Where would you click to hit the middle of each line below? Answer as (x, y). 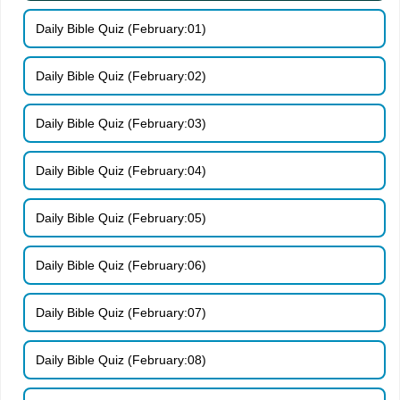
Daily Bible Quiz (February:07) (121, 312)
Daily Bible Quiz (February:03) (121, 123)
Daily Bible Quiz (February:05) (121, 217)
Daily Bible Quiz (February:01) (121, 28)
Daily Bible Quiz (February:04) (121, 170)
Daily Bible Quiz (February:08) (121, 359)
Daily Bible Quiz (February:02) (121, 75)
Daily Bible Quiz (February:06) (121, 265)
